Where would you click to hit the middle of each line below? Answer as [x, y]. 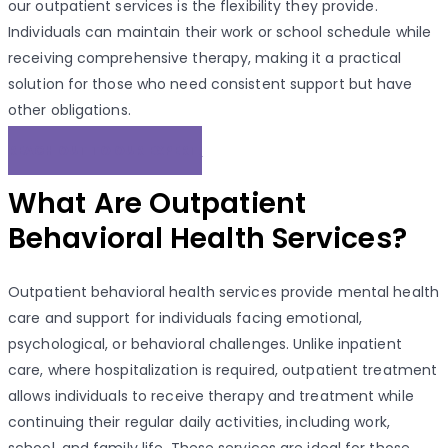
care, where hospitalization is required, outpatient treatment [223, 370]
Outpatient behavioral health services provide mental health [223, 292]
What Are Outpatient [157, 203]
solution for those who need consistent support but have [210, 83]
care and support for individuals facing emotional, [185, 318]
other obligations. [69, 109]
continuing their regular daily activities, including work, [199, 422]
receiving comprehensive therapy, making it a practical [205, 57]
